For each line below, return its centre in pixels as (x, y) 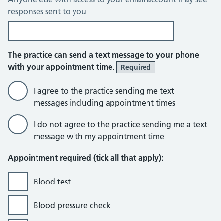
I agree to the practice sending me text (104, 91)
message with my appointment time (99, 136)
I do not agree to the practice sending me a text (120, 124)
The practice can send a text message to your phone (104, 55)
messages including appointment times (104, 103)
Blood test (52, 182)
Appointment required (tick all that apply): (86, 158)
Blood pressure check (72, 205)
